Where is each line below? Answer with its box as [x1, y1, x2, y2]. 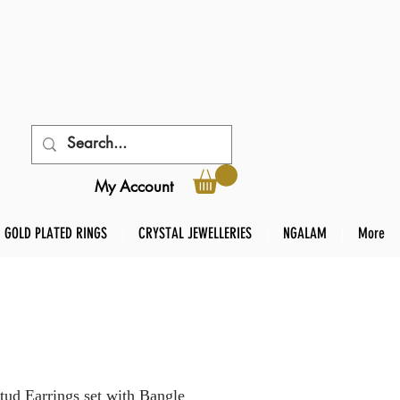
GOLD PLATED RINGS [4, 224, 107, 243]
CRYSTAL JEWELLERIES [138, 224, 252, 243]
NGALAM [283, 224, 327, 243]
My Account [95, 176, 173, 196]
